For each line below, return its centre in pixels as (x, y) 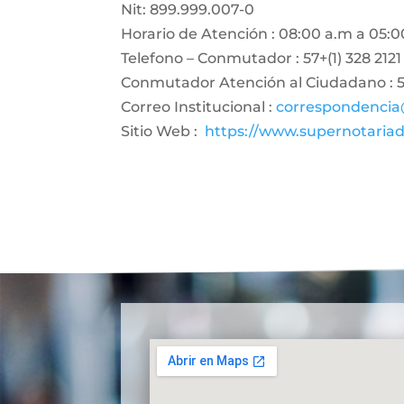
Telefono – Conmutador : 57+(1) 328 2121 (262, 58)
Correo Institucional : (197, 107)
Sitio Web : (163, 131)
